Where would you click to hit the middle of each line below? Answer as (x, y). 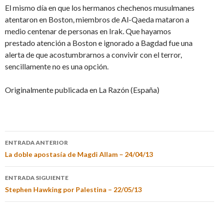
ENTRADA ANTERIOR (36, 142)
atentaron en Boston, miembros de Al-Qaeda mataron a (97, 19)
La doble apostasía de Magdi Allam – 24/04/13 (79, 154)
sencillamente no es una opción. (57, 66)
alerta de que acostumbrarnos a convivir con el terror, (93, 54)
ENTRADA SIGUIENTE (37, 177)
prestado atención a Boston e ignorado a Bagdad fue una (99, 43)
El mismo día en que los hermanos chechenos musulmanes (100, 7)
